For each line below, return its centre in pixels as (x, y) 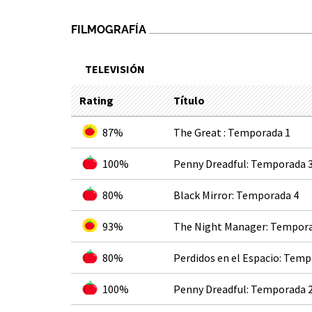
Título (189, 100)
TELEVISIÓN (115, 69)
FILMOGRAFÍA (109, 30)
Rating (96, 100)
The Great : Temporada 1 (232, 132)
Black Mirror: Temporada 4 (236, 195)
